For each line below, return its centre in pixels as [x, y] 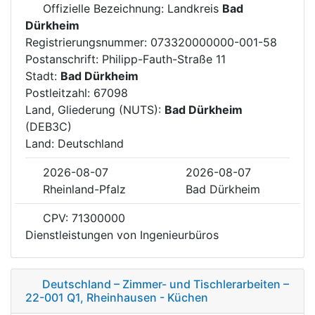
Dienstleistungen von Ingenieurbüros [122, 234]
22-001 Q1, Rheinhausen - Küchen [117, 297]
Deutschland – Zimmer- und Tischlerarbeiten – [166, 284]
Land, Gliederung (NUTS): [95, 109]
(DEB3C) [49, 126]
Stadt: [43, 76]
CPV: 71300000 [82, 218]
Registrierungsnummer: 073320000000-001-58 [151, 42]
